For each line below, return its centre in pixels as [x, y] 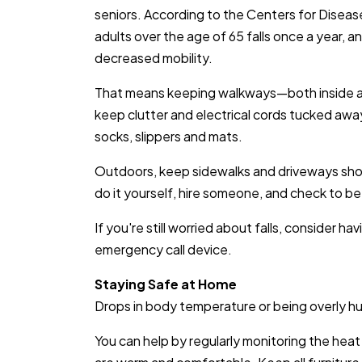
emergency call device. [163, 249]
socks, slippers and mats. [168, 136]
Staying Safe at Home [166, 284]
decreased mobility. [154, 58]
